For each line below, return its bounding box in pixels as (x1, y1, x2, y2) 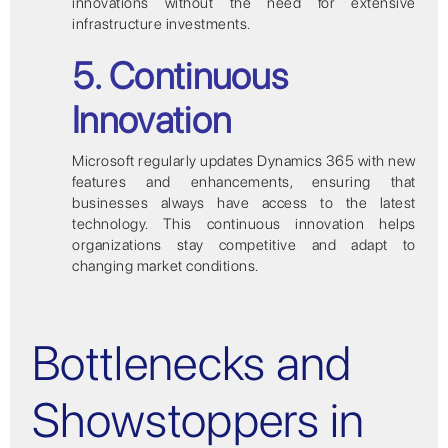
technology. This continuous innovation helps (72, 214, 416, 233)
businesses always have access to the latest (72, 193, 416, 212)
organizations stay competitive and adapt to (72, 235, 416, 254)
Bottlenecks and (32, 333, 352, 392)
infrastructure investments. (72, 15, 251, 34)
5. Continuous (72, 52, 289, 98)
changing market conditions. (72, 256, 259, 275)
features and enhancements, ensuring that (72, 172, 416, 191)
